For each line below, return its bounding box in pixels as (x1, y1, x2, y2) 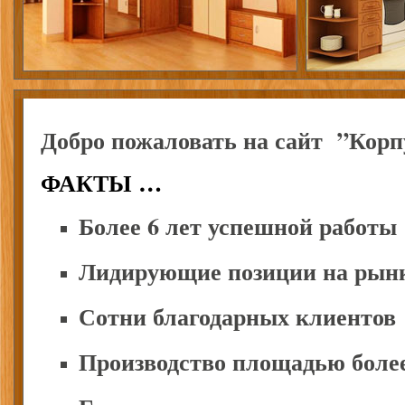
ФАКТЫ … (41, 165, 162, 200)
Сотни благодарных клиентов (79, 299, 396, 334)
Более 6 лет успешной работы (79, 209, 397, 243)
